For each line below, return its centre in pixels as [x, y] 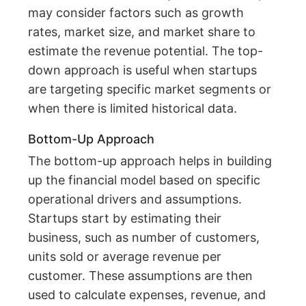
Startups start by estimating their [125, 219]
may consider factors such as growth [136, 13]
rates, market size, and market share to [142, 32]
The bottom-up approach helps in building [150, 161]
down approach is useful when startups [143, 70]
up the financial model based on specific [144, 180]
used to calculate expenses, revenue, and [147, 295]
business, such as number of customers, [144, 238]
